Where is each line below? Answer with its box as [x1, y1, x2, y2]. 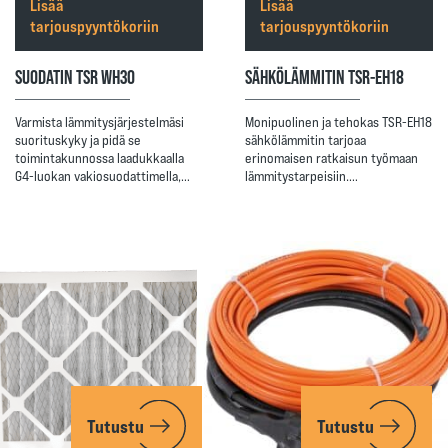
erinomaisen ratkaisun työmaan [244, 149, 418, 167]
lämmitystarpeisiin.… [244, 167, 358, 185]
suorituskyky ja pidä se [15, 131, 141, 149]
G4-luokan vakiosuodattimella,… [15, 167, 190, 185]
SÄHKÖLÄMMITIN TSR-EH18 [244, 63, 404, 88]
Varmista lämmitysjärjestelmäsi [15, 113, 184, 131]
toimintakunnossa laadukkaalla [15, 149, 184, 167]
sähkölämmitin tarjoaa [244, 131, 366, 149]
